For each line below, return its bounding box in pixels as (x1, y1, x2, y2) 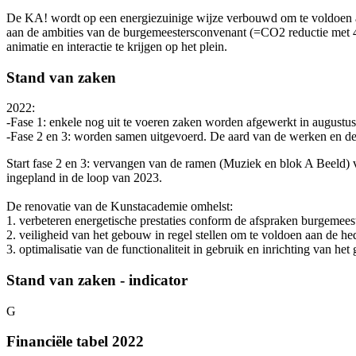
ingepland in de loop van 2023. (6, 171, 165, 185)
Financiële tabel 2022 (6, 333, 144, 350)
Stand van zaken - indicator (6, 271, 188, 288)
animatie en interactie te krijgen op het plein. (6, 39, 227, 53)
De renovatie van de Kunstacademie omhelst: (6, 199, 233, 214)
